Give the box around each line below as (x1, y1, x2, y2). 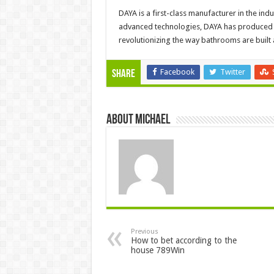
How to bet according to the (130, 235, 237, 245)
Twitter (220, 67, 245, 76)
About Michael (106, 113, 170, 127)
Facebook (160, 67, 194, 76)
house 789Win (130, 245, 185, 255)
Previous (130, 227, 158, 235)
